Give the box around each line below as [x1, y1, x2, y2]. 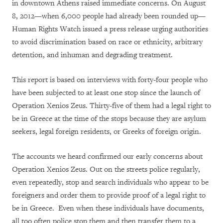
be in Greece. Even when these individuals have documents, [12, 203, 204, 213]
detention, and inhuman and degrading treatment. [12, 50, 173, 60]
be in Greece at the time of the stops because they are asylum [12, 113, 206, 123]
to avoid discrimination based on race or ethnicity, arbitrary [12, 37, 203, 47]
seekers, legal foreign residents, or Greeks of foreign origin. [12, 126, 201, 136]
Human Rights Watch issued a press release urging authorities [12, 24, 208, 34]
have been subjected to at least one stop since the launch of [12, 88, 200, 98]
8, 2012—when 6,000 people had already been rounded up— [12, 11, 206, 21]
